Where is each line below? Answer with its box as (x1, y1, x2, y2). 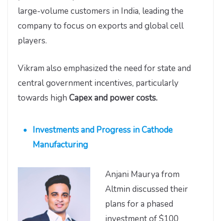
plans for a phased (105, 198, 173, 210)
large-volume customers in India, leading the (18, 5, 184, 17)
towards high (18, 92, 69, 104)
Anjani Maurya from (105, 169, 180, 181)
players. (18, 35, 47, 47)
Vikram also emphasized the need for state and (18, 62, 191, 74)
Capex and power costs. (69, 92, 157, 104)
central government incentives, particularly (18, 77, 179, 89)
